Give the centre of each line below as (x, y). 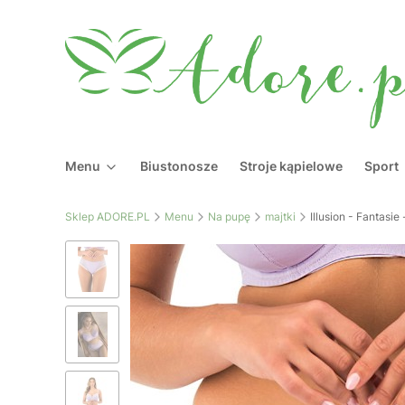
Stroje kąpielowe (291, 165)
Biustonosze (179, 165)
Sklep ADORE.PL (108, 216)
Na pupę (229, 216)
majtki (280, 216)
